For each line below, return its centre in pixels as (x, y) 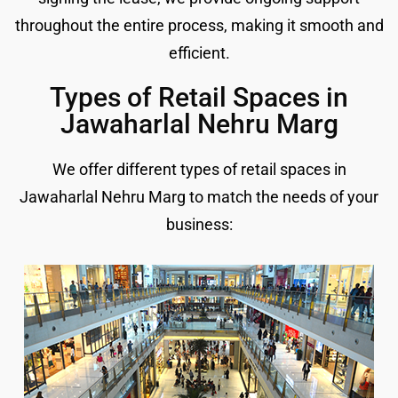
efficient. (199, 52)
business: (199, 224)
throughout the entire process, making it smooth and (199, 25)
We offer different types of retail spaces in (199, 169)
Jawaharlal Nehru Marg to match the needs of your (199, 196)
